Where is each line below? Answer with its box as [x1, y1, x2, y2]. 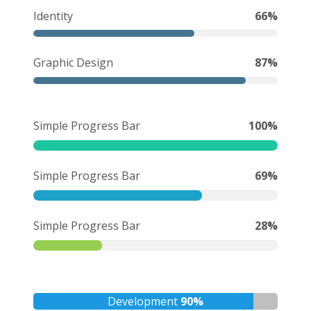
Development [108, 293, 178, 309]
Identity [33, 8, 73, 24]
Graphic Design [33, 54, 113, 70]
